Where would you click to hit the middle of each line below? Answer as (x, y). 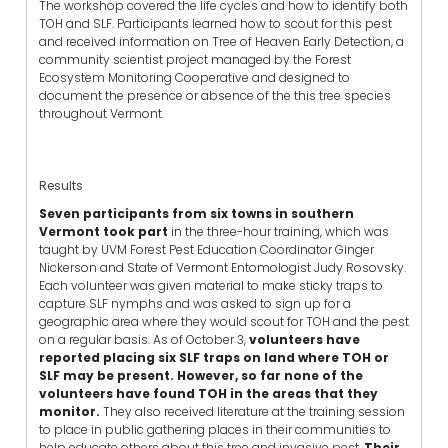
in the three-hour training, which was (280, 231)
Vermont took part (105, 231)
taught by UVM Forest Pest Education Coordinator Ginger (206, 249)
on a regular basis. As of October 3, (142, 339)
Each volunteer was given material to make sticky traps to (211, 285)
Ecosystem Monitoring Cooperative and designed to (194, 78)
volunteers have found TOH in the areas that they (208, 393)
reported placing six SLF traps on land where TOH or (214, 357)
